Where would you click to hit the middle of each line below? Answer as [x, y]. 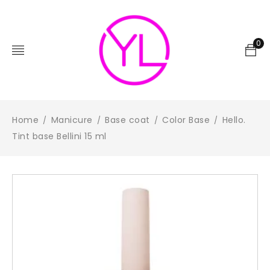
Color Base [186, 120]
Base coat [127, 120]
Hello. [234, 120]
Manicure [72, 120]
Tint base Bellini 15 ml [59, 136]
